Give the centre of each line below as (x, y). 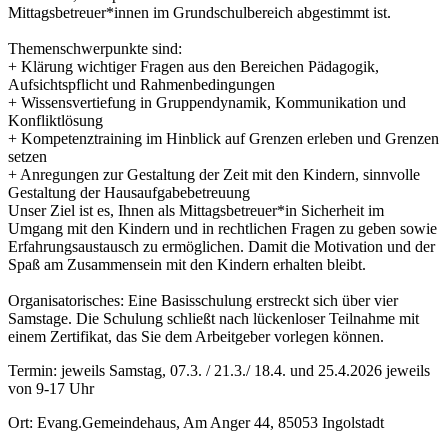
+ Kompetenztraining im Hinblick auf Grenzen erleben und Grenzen (223, 138)
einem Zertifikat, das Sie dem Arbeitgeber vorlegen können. (196, 336)
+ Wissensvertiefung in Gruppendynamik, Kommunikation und (207, 102)
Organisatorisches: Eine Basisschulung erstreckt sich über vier (203, 300)
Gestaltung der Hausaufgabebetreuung (129, 192)
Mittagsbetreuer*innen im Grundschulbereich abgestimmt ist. (199, 12)
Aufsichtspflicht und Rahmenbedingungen (141, 84)
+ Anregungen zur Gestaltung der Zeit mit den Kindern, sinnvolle (214, 174)
